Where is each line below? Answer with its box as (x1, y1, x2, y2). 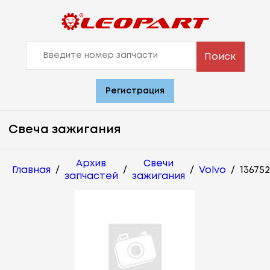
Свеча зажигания (8, 124, 121, 136)
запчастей (64, 172, 118, 181)
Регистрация (105, 87, 165, 95)
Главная (12, 165, 51, 175)
